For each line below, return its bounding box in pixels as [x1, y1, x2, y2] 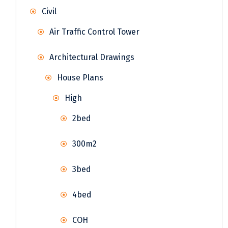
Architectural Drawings [49, 52, 134, 63]
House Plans [57, 73, 103, 83]
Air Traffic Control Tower [49, 27, 139, 37]
